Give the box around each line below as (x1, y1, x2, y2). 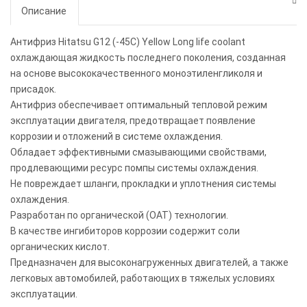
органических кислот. (10, 241, 110, 253)
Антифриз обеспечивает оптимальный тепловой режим (10, 99, 267, 111)
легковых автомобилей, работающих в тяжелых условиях (10, 273, 275, 284)
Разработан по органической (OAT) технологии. (10, 210, 228, 221)
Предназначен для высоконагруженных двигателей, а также (10, 257, 288, 269)
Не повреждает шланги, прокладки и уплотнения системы (10, 178, 276, 190)
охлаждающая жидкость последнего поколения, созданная (10, 52, 286, 64)
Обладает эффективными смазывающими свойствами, (10, 147, 267, 158)
